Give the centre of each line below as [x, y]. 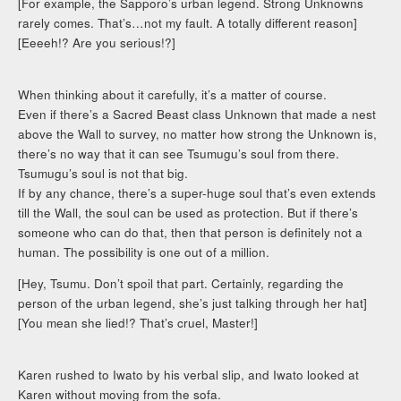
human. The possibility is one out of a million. [144, 252]
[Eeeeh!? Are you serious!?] [97, 43]
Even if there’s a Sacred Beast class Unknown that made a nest [197, 114]
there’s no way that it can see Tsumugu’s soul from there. [179, 153]
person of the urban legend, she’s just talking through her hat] [193, 303]
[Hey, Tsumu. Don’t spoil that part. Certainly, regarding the [181, 284]
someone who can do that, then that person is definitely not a [191, 232]
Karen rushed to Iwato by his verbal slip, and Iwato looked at [189, 374]
